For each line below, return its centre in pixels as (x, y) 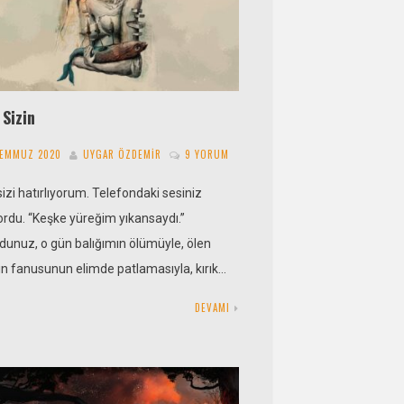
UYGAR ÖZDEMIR (123, 155)
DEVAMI (212, 308)
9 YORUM (207, 155)
